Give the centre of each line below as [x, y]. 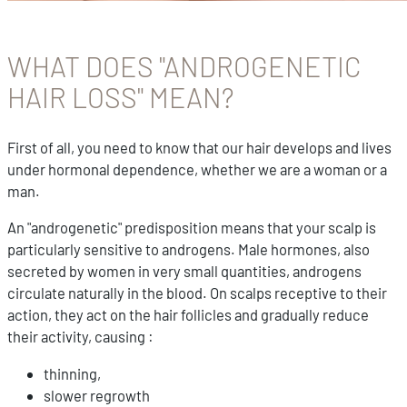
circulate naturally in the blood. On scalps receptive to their [197, 293]
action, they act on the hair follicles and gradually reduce [188, 315]
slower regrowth [97, 395]
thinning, [72, 373]
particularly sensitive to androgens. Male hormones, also [189, 249]
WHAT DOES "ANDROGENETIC [184, 67]
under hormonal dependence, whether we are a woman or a [197, 169]
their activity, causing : [80, 337]
